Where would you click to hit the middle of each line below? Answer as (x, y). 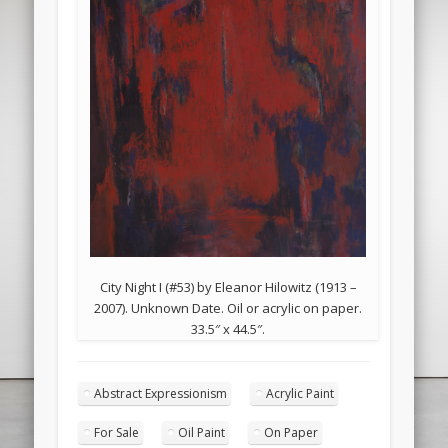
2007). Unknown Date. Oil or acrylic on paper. (228, 307)
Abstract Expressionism (161, 393)
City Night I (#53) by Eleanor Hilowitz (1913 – (228, 286)
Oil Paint (202, 432)
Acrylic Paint (300, 393)
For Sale (117, 432)
